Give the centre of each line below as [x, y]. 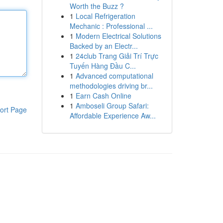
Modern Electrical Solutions [118, 36]
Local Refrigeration [105, 16]
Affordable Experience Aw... [112, 115]
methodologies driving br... [111, 86]
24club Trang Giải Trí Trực [117, 56]
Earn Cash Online [103, 96]
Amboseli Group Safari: [112, 106]
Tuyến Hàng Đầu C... [103, 66]
